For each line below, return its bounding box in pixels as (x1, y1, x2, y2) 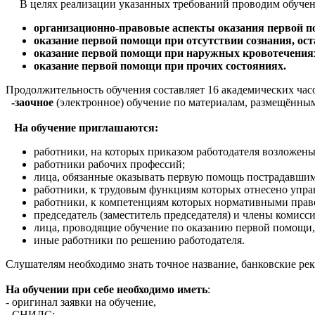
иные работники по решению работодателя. (34, 233, 245, 246)
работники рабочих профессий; (34, 157, 185, 170)
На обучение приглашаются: (14, 121, 158, 134)
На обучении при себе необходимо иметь (6, 283, 207, 295)
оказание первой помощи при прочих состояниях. (34, 59, 286, 72)
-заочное (6, 96, 53, 108)
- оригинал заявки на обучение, (6, 295, 156, 308)
